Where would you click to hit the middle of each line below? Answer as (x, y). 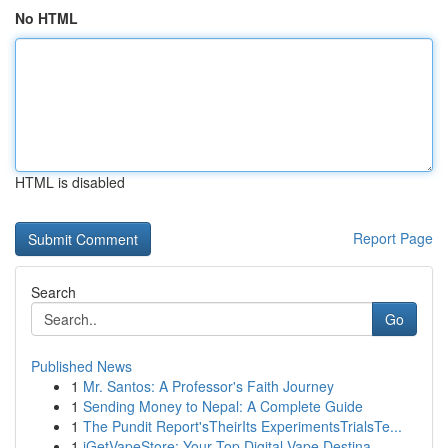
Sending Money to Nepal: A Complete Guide (223, 406)
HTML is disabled (70, 182)
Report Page (393, 238)
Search (53, 292)
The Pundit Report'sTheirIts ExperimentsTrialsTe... (242, 426)
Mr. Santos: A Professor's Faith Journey (208, 386)
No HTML (46, 18)
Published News (81, 366)
